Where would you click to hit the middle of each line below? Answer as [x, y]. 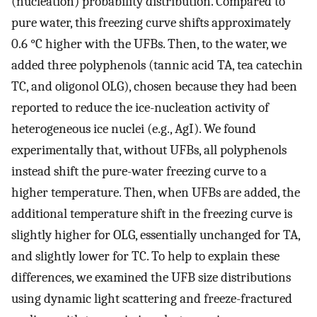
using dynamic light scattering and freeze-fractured [152, 299]
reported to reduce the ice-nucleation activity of [140, 108]
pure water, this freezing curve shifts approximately [151, 23]
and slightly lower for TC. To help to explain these [145, 257]
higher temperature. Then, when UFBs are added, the [156, 193]
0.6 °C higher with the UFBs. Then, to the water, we [149, 44]
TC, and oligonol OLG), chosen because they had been [154, 87]
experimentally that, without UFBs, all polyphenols [149, 150]
